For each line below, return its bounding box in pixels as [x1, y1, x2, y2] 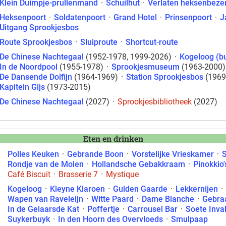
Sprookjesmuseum [111, 62, 180, 72]
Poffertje [87, 204, 120, 214]
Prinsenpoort [165, 13, 212, 22]
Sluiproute [80, 37, 118, 47]
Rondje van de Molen [8, 159, 84, 169]
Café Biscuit [8, 169, 50, 179]
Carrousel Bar [128, 204, 178, 214]
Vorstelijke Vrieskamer [132, 149, 214, 159]
